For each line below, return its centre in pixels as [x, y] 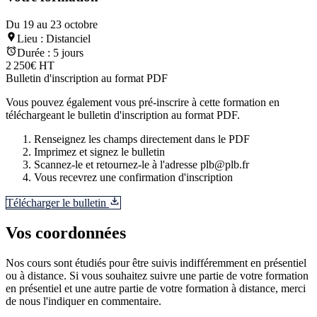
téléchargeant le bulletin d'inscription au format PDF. [123, 115]
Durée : [35, 52]
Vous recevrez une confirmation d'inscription [133, 177]
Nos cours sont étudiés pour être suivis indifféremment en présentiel [156, 263]
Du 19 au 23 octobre [52, 24]
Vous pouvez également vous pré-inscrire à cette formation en [143, 102]
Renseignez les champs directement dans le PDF [142, 139]
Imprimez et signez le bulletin [99, 151]
